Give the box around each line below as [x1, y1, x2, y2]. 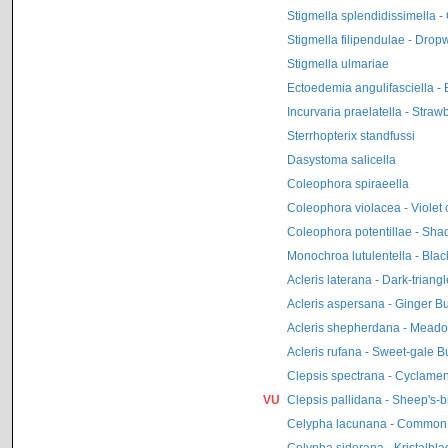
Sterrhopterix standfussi [286, 128, 415, 143]
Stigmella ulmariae [286, 56, 389, 71]
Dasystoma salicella [286, 152, 396, 167]
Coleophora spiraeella [286, 176, 409, 191]
